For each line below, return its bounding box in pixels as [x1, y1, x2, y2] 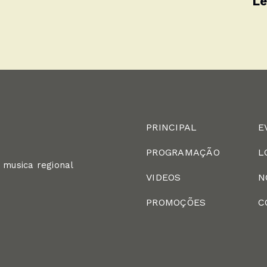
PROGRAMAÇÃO [146, 147, 220, 158]
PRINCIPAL [146, 122, 197, 133]
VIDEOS [146, 172, 181, 183]
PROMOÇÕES [146, 197, 206, 208]
